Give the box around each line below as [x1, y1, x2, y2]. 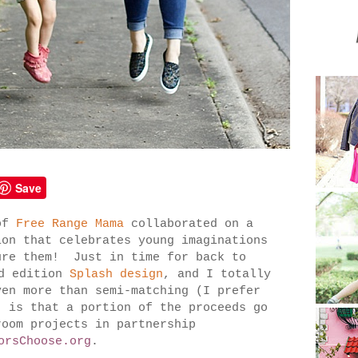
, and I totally [163, 268, 271, 282]
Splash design [70, 268, 163, 282]
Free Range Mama [15, 217, 124, 232]
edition [12, 268, 62, 282]
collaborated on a [123, 217, 253, 232]
